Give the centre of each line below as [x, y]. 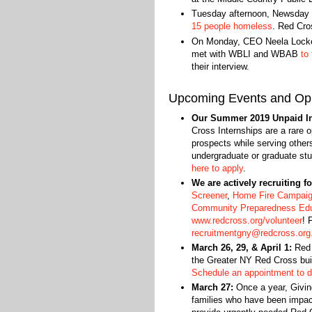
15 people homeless [232, 26]
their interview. [221, 66]
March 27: [212, 288]
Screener [209, 195]
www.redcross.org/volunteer [247, 220]
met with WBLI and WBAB [246, 54]
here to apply [217, 168]
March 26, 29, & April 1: [241, 248]
